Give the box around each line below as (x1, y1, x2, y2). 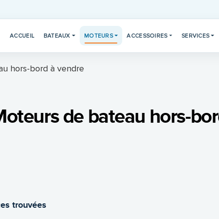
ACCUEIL (10, 32, 35, 39)
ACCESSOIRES (127, 32, 168, 39)
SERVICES (181, 32, 210, 39)
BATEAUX (43, 32, 70, 39)
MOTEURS (84, 32, 113, 39)
